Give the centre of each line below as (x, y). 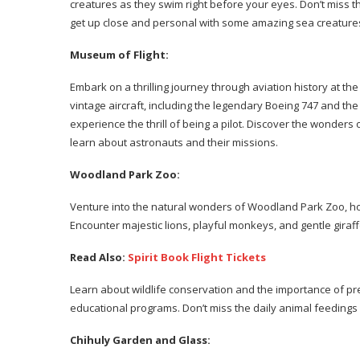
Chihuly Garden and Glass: (140, 340)
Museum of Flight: (119, 55)
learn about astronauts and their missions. (174, 142)
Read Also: (99, 257)
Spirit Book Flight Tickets (197, 257)
